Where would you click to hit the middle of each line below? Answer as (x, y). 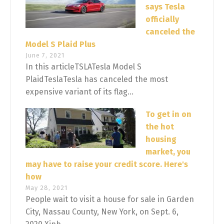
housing (161, 139)
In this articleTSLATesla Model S (83, 67)
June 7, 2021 (45, 55)
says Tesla (165, 7)
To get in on (168, 114)
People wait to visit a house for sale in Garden (110, 199)
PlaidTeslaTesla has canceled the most (97, 79)
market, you (168, 152)
